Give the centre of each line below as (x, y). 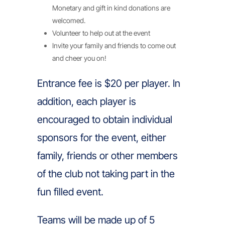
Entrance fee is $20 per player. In (109, 83)
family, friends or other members (107, 156)
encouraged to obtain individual (105, 120)
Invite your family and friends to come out (114, 45)
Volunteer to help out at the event (101, 33)
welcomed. (69, 20)
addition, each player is (87, 101)
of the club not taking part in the (106, 174)
